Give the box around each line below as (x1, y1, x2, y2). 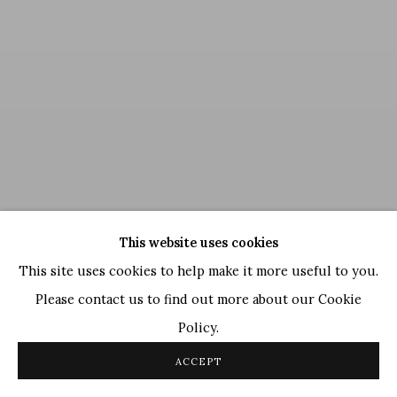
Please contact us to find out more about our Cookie (35, 291, 362, 307)
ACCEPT (175, 355, 222, 368)
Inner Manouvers (134, 321, 237, 338)
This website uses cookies (119, 234, 278, 251)
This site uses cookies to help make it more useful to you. (19, 262, 378, 279)
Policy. (178, 319, 219, 336)
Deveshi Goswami (18, 321, 128, 338)
